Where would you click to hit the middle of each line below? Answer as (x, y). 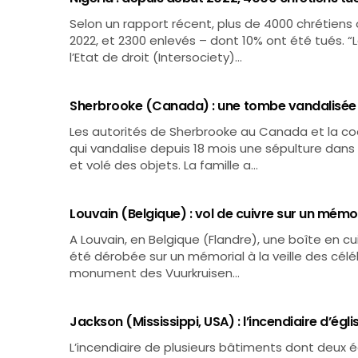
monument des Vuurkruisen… (155, 273)
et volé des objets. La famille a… (164, 165)
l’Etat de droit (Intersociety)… (156, 57)
